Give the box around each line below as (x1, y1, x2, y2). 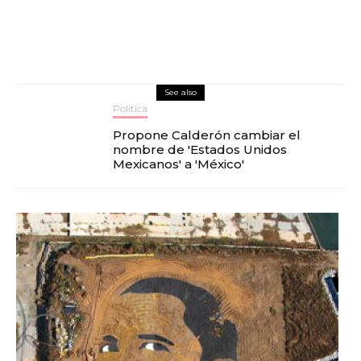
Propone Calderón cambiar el (113, 127, 301, 143)
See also (164, 87, 197, 98)
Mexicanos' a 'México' (113, 156, 244, 172)
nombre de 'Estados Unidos (113, 142, 287, 157)
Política (113, 102, 147, 114)
